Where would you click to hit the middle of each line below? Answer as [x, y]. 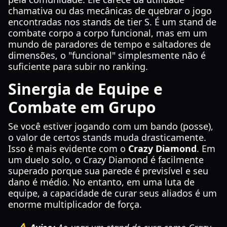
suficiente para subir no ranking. [78, 66]
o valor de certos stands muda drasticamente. [107, 137]
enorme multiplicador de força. [75, 204]
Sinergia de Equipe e [85, 89]
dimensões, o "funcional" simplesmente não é [107, 55]
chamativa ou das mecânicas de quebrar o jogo [110, 11]
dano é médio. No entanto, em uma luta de [101, 182]
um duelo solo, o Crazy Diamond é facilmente [106, 160]
